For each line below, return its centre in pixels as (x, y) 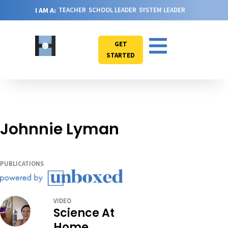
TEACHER (72, 10)
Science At (84, 213)
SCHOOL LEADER (112, 10)
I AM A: (46, 10)
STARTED (121, 55)
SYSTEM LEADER (162, 10)
